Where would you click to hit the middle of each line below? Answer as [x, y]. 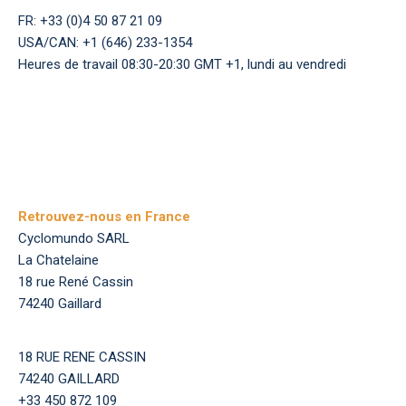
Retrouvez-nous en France [104, 217]
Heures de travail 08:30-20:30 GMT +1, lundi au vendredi [182, 64]
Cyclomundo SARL [74, 238]
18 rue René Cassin [76, 282]
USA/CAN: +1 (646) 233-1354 [105, 43]
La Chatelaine [58, 260]
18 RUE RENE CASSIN [82, 357]
